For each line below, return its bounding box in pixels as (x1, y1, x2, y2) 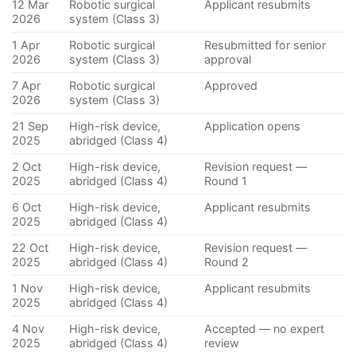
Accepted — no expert (204, 322, 325, 336)
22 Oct (12, 241, 48, 255)
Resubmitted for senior (204, 38, 327, 52)
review (204, 336, 240, 350)
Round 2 (204, 255, 250, 269)
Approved (204, 79, 258, 93)
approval (204, 52, 252, 67)
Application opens (204, 119, 301, 133)
